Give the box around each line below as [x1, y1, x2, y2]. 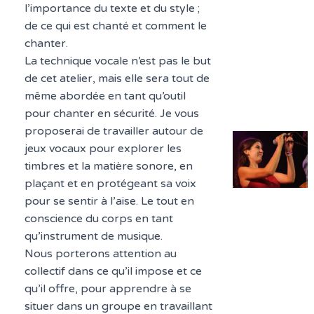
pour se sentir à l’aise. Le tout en [24, 194, 194, 208]
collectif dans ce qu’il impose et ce [24, 264, 202, 278]
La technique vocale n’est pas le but [24, 54, 211, 68]
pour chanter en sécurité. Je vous [24, 107, 199, 121]
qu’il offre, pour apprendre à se [24, 282, 191, 296]
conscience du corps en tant [24, 212, 173, 226]
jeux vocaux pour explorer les [24, 142, 182, 156]
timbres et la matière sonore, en [24, 159, 193, 173]
